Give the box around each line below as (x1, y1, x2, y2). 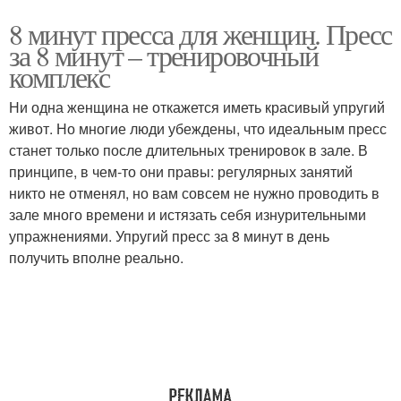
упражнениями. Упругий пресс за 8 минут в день (9, 226, 329, 246)
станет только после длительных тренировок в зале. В (9, 140, 368, 160)
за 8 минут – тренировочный (9, 36, 319, 74)
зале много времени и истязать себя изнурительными (9, 204, 366, 225)
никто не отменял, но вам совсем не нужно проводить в (9, 183, 380, 203)
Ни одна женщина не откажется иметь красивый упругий (9, 97, 385, 117)
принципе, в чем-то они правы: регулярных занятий (9, 161, 353, 182)
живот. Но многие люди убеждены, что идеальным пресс (9, 118, 387, 139)
